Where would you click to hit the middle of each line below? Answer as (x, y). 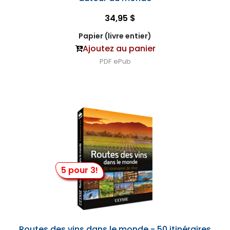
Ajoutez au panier (119, 49)
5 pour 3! (79, 170)
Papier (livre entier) (115, 36)
